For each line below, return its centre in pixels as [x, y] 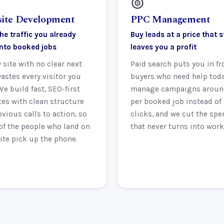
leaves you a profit [163, 47]
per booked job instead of [176, 102]
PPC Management [170, 20]
